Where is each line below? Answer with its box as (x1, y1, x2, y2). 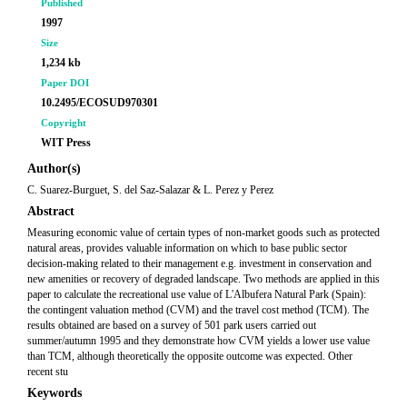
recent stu (27, 365, 68, 378)
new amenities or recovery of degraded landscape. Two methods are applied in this (27, 273, 380, 285)
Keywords (27, 386, 82, 400)
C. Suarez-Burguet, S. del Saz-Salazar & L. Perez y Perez (27, 184, 273, 196)
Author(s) (27, 162, 81, 175)
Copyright (41, 117, 86, 128)
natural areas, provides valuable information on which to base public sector (27, 242, 347, 254)
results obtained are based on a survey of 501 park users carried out (27, 319, 316, 332)
